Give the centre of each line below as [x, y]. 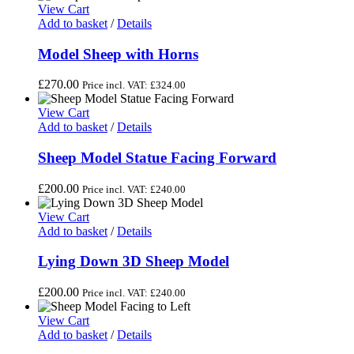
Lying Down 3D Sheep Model [134, 262]
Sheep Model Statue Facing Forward [157, 157]
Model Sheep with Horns [118, 54]
